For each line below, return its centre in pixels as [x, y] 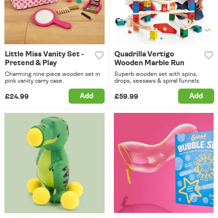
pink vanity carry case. [34, 81]
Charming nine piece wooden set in [53, 74]
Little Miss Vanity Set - [44, 54]
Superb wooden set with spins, [156, 74]
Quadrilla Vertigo [144, 54]
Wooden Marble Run [149, 63]
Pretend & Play [31, 63]
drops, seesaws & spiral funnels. [157, 81]
